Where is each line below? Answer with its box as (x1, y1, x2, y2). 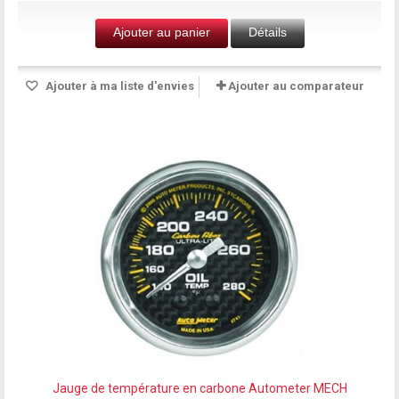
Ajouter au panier (112, 24, 210, 39)
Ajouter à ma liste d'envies (42, 78, 194, 93)
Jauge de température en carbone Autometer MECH (52, 380, 347, 395)
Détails (248, 24, 287, 39)
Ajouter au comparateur (228, 78, 364, 93)
